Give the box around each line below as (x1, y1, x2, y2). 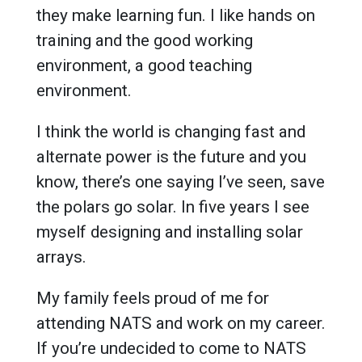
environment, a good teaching (36, 55, 252, 75)
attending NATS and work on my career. (36, 313, 326, 333)
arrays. (36, 246, 86, 267)
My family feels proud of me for (36, 288, 269, 308)
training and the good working (36, 30, 253, 50)
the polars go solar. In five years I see (36, 196, 309, 217)
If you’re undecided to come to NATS (36, 338, 306, 358)
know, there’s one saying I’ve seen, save (36, 171, 325, 192)
